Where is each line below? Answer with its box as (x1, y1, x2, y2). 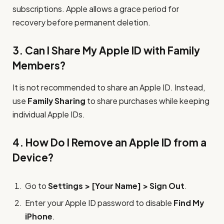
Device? (12, 150, 53, 164)
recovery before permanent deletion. (12, 17, 150, 27)
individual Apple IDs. (12, 109, 85, 119)
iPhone (25, 210, 52, 221)
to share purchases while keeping (85, 95, 209, 106)
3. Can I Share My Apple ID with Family (12, 43, 200, 57)
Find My (173, 197, 204, 208)
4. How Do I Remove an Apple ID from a (12, 135, 206, 149)
